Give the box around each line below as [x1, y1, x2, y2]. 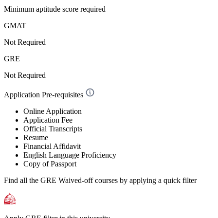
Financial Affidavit [23, 142, 83, 150]
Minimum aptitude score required [4, 4, 106, 13]
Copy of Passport [23, 159, 76, 168]
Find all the [4, 176, 40, 184]
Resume [23, 133, 48, 142]
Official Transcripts [23, 124, 82, 133]
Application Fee [23, 115, 73, 124]
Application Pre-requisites [4, 90, 83, 99]
